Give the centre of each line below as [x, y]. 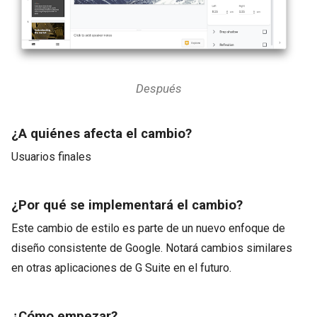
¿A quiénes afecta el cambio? [102, 134]
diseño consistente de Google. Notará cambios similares [152, 248]
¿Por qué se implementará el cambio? [127, 205]
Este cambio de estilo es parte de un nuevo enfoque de [148, 228]
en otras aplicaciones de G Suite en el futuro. [121, 268]
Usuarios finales [51, 157]
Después [158, 88]
